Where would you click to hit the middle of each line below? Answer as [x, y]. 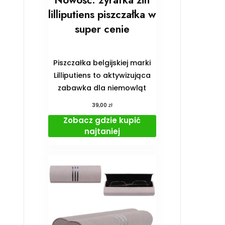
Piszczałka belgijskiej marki [102, 63]
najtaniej [102, 132]
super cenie [102, 29]
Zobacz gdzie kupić [102, 121]
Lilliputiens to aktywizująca [102, 76]
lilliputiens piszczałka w [102, 15]
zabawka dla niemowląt [102, 88]
